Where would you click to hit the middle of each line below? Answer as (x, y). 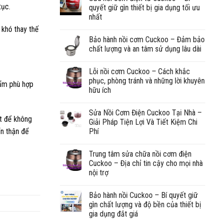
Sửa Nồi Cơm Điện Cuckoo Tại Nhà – (145, 112)
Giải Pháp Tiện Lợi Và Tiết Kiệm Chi (143, 122)
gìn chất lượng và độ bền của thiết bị (145, 204)
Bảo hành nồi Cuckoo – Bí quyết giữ (143, 195)
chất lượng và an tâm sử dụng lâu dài (145, 49)
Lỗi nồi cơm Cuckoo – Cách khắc (139, 71)
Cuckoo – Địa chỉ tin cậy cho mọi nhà (146, 163)
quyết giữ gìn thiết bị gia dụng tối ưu (144, 7)
